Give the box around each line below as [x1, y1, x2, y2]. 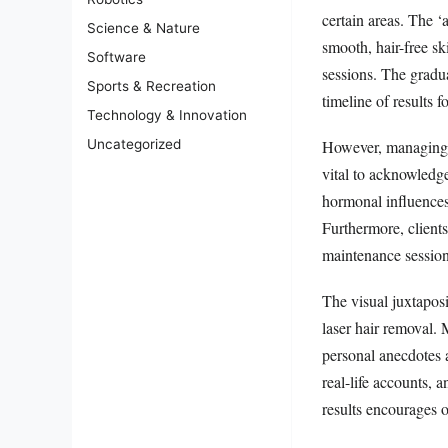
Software [87, 49, 146, 66]
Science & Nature [87, 20, 200, 37]
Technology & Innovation [87, 107, 247, 124]
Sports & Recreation [87, 78, 216, 95]
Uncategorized [87, 136, 181, 153]
